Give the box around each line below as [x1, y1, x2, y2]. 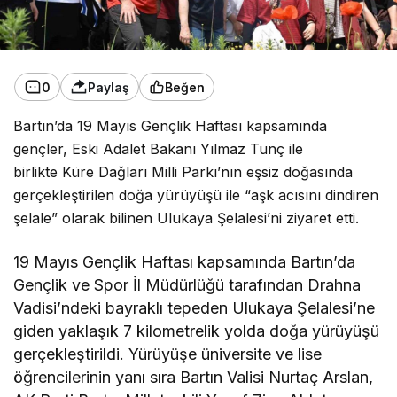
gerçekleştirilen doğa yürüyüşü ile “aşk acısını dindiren [13, 186, 379, 205]
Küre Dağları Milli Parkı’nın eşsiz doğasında [62, 163, 354, 182]
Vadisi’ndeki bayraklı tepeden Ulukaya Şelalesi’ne [13, 299, 376, 318]
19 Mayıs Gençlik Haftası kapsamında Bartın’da [13, 253, 356, 272]
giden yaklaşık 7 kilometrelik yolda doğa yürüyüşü [13, 322, 380, 341]
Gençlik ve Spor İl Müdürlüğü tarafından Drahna [13, 276, 362, 295]
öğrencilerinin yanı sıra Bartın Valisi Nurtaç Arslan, [13, 368, 374, 387]
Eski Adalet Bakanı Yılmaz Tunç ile [72, 140, 304, 159]
